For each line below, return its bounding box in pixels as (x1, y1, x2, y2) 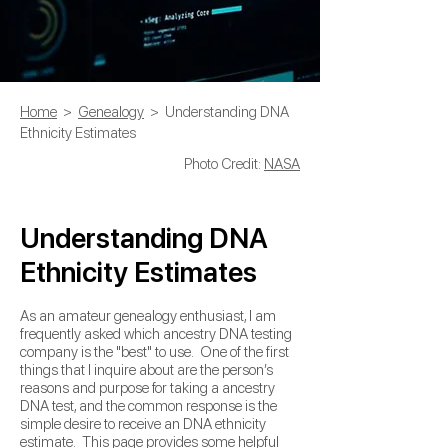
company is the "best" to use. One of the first (20, 343, 289, 361)
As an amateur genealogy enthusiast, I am (20, 307, 276, 325)
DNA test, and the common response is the (20, 397, 277, 415)
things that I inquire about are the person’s (20, 361, 273, 379)
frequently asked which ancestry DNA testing (20, 325, 292, 343)
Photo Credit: (184, 155, 264, 173)
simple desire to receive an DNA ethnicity (20, 415, 266, 433)
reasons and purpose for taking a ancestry (20, 379, 275, 397)
